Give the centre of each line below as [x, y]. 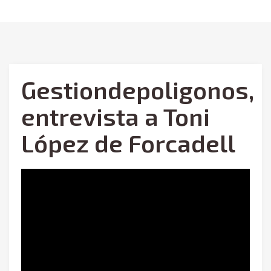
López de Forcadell [128, 143]
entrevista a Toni [116, 116]
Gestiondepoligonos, [138, 90]
